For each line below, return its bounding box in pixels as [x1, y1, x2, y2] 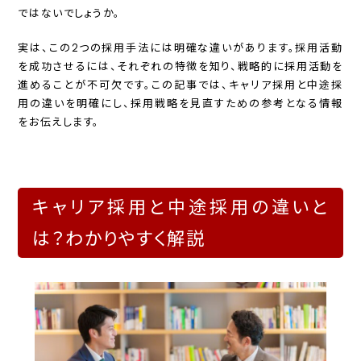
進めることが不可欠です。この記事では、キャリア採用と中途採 [18, 78, 343, 93]
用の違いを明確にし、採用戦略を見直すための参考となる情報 [18, 97, 343, 111]
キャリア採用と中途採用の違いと [32, 195, 329, 219]
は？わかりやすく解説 [32, 226, 205, 251]
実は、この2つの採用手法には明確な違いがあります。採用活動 [18, 41, 343, 56]
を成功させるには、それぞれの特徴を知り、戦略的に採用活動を [18, 60, 343, 74]
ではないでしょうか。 [18, 6, 122, 21]
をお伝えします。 [18, 115, 100, 130]
